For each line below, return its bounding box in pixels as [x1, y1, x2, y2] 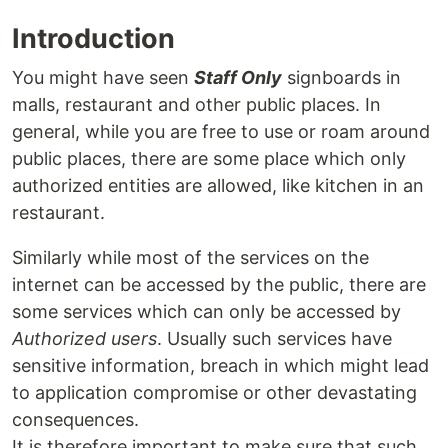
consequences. [12, 409, 139, 431]
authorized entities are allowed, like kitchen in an [12, 175, 424, 197]
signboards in [282, 67, 401, 89]
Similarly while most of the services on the [12, 247, 369, 269]
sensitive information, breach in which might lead [12, 355, 429, 377]
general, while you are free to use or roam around [12, 121, 430, 143]
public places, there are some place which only [12, 148, 406, 170]
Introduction [12, 22, 175, 56]
